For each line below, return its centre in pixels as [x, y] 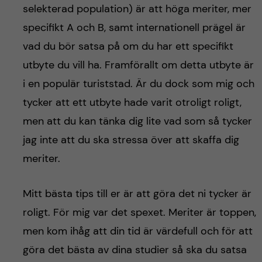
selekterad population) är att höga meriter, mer [137, 8]
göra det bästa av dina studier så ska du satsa [135, 249]
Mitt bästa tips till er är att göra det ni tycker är [137, 193]
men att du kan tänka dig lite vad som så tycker [137, 121]
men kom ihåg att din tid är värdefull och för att [137, 231]
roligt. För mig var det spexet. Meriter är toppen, [139, 212]
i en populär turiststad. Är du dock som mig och [138, 83]
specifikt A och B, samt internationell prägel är [134, 27]
